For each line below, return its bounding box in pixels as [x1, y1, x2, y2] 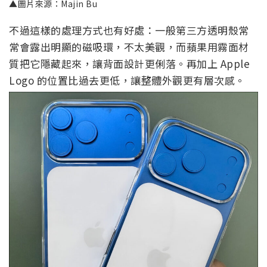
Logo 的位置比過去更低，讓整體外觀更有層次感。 [9, 73, 246, 88]
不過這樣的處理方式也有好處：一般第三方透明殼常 [9, 23, 249, 38]
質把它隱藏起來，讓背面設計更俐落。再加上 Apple [9, 56, 250, 72]
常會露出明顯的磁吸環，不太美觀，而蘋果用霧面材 [9, 39, 249, 55]
